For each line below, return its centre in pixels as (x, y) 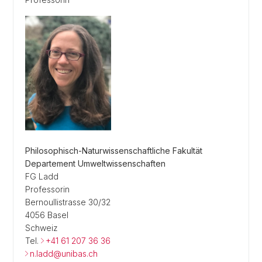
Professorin (47, 189)
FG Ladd (42, 176)
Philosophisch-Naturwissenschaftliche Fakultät (114, 151)
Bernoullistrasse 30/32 (68, 202)
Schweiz (42, 228)
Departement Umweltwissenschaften (95, 163)
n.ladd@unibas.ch (64, 254)
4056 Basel (47, 215)
